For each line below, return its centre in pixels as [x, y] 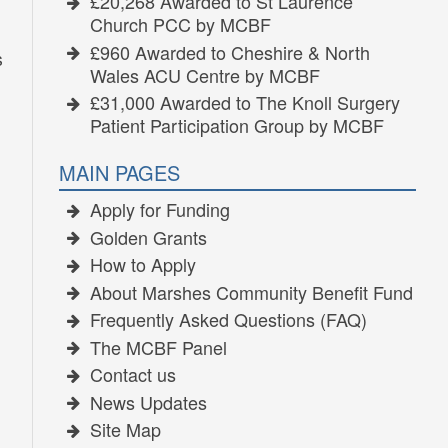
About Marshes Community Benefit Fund [252, 291]
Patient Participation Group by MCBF [236, 125]
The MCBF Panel [159, 346]
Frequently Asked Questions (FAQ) [229, 319]
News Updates [149, 401]
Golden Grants [149, 236]
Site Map [126, 429]
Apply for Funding [160, 209]
